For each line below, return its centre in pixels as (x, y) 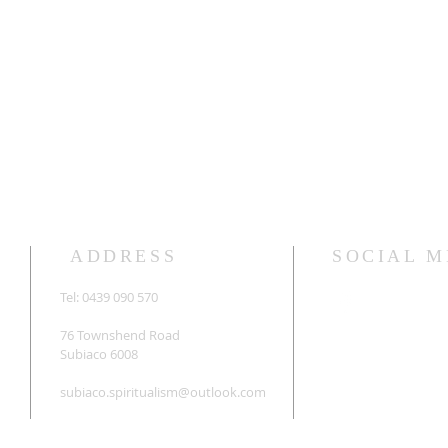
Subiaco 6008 (99, 354)
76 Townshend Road (120, 335)
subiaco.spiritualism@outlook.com (163, 392)
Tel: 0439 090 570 (109, 297)
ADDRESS (124, 256)
